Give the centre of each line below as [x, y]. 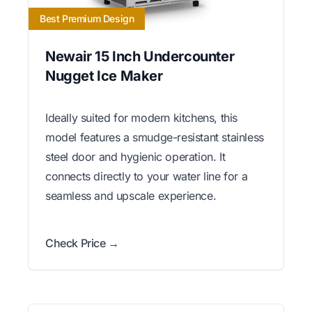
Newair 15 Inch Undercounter [140, 56]
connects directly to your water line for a [147, 176]
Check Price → [82, 243]
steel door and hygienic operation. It [135, 156]
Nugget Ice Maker [104, 76]
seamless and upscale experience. [131, 195]
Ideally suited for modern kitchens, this [142, 117]
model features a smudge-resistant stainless [155, 137]
